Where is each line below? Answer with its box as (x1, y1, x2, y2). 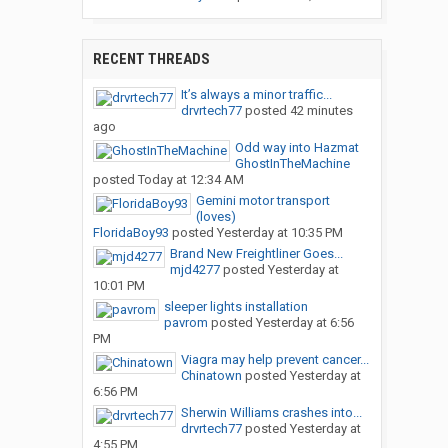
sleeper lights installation (163, 299, 308, 315)
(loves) (195, 209, 236, 225)
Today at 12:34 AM (137, 172, 244, 188)
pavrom (163, 315, 208, 331)
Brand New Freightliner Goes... (169, 246, 343, 262)
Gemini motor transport (195, 193, 330, 209)
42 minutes (289, 103, 353, 119)
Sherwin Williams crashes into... (180, 405, 362, 421)
